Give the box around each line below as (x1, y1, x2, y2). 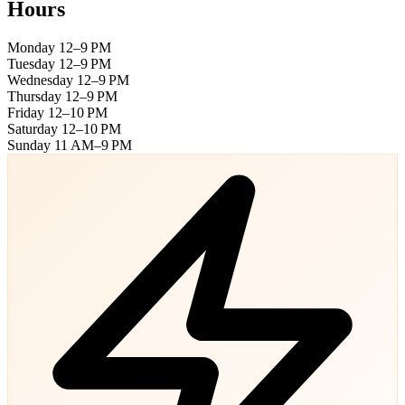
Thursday (7, 88, 61, 104)
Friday (7, 104, 44, 120)
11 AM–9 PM (54, 137, 132, 153)
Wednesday (7, 71, 73, 88)
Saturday (7, 120, 58, 137)
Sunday (7, 137, 51, 153)
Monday (7, 39, 55, 55)
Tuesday (7, 55, 55, 71)
